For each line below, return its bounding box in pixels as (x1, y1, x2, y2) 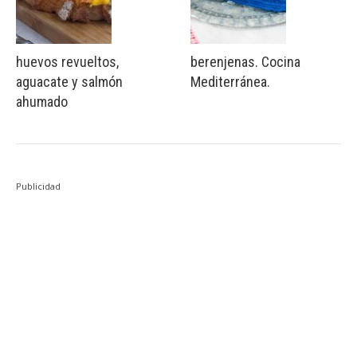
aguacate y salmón (16, 73, 123, 90)
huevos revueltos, (16, 53, 119, 70)
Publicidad (16, 179, 61, 192)
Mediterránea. (190, 73, 270, 90)
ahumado (16, 92, 68, 110)
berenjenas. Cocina (190, 53, 300, 70)
